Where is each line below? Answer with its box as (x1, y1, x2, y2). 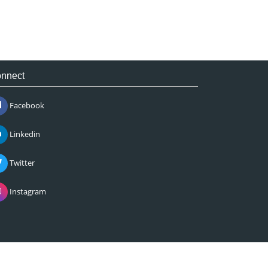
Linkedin (7, 128, 40, 139)
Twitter (7, 157, 35, 168)
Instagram (7, 185, 46, 197)
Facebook (7, 99, 44, 111)
